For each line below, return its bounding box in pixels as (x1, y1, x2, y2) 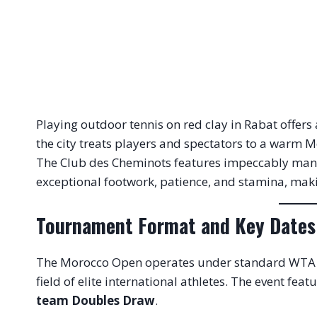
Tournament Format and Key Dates (36, 210, 316, 240)
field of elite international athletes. (36, 272, 228, 289)
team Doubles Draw (36, 292, 155, 309)
